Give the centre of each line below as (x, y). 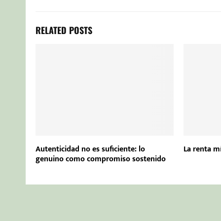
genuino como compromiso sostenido (101, 159)
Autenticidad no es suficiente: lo (90, 149)
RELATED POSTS (64, 30)
